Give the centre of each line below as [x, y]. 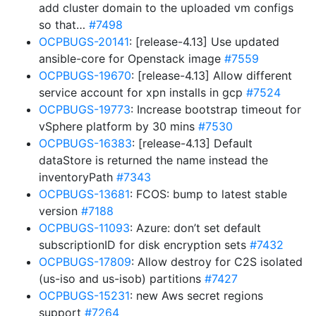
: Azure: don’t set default [195, 228]
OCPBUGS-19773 [85, 109]
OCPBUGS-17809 [85, 262]
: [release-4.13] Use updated [204, 42]
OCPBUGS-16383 [85, 143]
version [60, 211]
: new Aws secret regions [196, 296]
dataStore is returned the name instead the [153, 160]
